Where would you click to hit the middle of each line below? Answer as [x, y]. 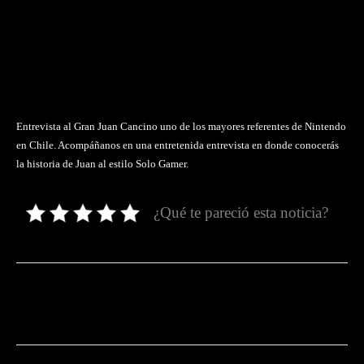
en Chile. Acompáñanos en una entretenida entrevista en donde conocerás [178, 145]
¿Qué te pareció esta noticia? [241, 212]
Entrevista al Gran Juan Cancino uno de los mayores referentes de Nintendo [181, 126]
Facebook [77, 303]
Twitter [182, 303]
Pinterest [280, 303]
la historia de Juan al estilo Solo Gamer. [102, 164]
